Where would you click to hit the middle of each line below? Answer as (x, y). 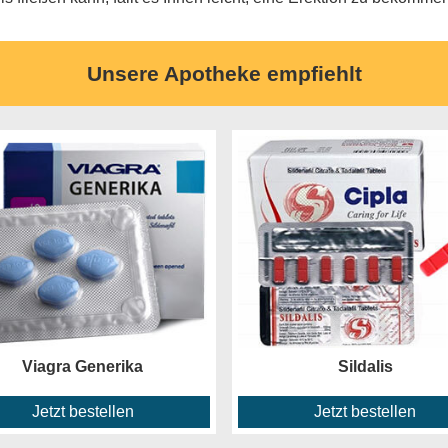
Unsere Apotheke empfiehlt (224, 73)
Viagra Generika (83, 366)
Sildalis (365, 366)
